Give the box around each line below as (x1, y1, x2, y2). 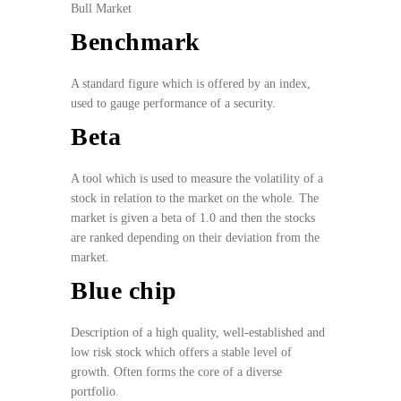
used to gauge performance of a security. (71, 97, 283, 111)
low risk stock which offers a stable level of (71, 346, 292, 360)
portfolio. (71, 385, 119, 399)
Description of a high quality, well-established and (71, 326, 325, 340)
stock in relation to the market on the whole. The (71, 192, 319, 206)
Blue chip (71, 277, 177, 305)
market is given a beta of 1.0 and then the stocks (71, 211, 315, 226)
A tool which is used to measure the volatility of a (71, 172, 323, 186)
